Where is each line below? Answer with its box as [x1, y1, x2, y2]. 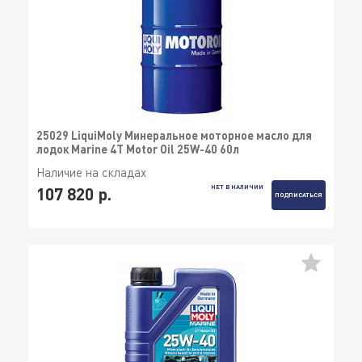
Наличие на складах [36, 165, 146, 180]
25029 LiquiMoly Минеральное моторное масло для [36, 128, 312, 143]
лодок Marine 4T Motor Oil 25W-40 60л [36, 142, 239, 157]
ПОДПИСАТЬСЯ [275, 191, 322, 200]
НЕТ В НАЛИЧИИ [210, 182, 263, 191]
